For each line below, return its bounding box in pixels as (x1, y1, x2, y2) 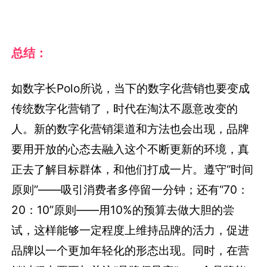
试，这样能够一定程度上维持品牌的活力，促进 (11, 223, 250, 238)
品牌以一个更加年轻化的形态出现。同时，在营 (11, 243, 250, 258)
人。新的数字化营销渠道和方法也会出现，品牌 (11, 122, 250, 136)
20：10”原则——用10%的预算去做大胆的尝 (11, 203, 235, 218)
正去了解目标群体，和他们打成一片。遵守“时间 (11, 162, 254, 177)
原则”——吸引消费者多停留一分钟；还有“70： (11, 182, 249, 197)
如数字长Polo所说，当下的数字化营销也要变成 (11, 81, 250, 96)
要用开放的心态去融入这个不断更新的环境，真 (11, 142, 250, 157)
